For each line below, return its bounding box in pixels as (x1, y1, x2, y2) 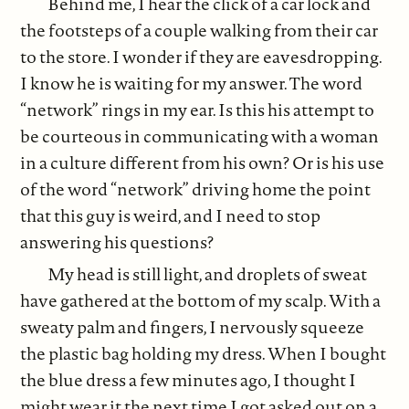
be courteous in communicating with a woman (20, 124, 380, 149)
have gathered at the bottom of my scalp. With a (20, 288, 382, 312)
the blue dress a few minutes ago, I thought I (20, 367, 357, 392)
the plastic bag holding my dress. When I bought (20, 341, 387, 365)
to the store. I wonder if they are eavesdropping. (20, 45, 383, 69)
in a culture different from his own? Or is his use (20, 151, 385, 175)
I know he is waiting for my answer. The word (20, 71, 363, 96)
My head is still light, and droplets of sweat (47, 261, 368, 286)
